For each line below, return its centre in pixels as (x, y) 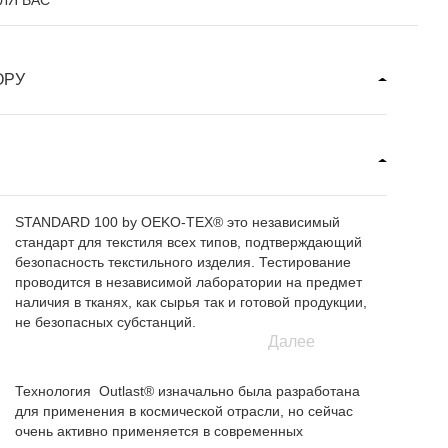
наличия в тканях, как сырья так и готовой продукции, (191, 302)
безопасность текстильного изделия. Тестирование (183, 262)
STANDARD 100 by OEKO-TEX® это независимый (178, 222)
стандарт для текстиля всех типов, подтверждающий (189, 242)
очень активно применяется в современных (159, 431)
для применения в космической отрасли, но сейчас (184, 411)
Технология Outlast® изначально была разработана (188, 391)
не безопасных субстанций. (106, 322)
